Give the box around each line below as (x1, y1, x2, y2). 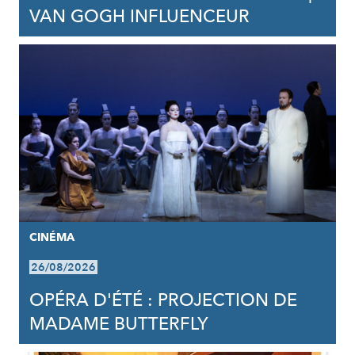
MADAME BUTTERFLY (29, 312, 208, 336)
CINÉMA (29, 230, 74, 245)
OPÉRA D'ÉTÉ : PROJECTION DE (29, 288, 297, 312)
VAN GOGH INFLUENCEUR (29, 5, 250, 29)
